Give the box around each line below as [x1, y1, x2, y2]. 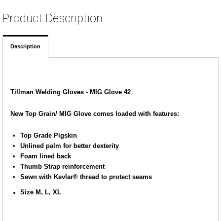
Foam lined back [20, 152, 71, 160]
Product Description [2, 11, 103, 25]
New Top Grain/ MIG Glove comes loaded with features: [10, 110, 179, 117]
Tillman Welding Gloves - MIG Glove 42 [10, 88, 131, 96]
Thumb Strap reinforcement [20, 163, 105, 170]
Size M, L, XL [20, 188, 61, 196]
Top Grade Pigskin [20, 132, 77, 139]
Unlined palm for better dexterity [20, 142, 119, 149]
